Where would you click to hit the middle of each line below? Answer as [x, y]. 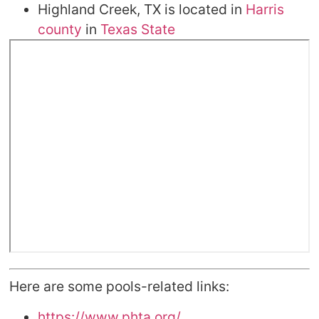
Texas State [138, 30]
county [60, 30]
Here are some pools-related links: [120, 287]
